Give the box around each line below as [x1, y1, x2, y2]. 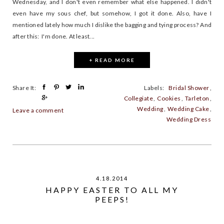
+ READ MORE [89, 56, 135, 63]
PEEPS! [94, 194, 129, 204]
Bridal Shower [168, 83, 209, 91]
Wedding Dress [166, 115, 211, 123]
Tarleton [184, 94, 209, 102]
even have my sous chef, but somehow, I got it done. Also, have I [12, 9, 211, 17]
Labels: [144, 83, 168, 91]
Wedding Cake [167, 104, 209, 112]
